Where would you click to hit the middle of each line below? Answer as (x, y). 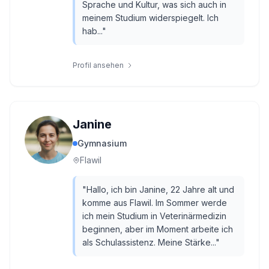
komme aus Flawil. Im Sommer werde (155, 203)
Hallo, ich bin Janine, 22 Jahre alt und (160, 189)
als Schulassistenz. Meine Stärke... (149, 242)
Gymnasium (102, 143)
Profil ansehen (98, 65)
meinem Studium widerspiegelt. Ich (150, 18)
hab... (92, 31)
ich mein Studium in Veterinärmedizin (154, 216)
